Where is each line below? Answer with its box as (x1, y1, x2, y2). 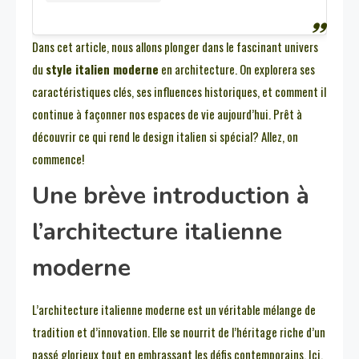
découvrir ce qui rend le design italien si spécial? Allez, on (32, 127, 298, 146)
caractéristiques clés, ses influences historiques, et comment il (32, 83, 326, 101)
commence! (32, 150, 84, 168)
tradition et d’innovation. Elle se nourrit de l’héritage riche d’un (32, 323, 325, 341)
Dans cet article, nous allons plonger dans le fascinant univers (32, 38, 318, 56)
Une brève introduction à (32, 179, 309, 213)
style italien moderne (46, 60, 159, 79)
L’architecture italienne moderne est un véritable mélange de (32, 301, 316, 319)
